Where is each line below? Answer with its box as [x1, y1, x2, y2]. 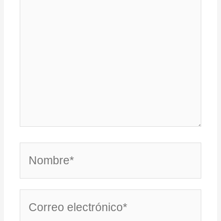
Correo [19, 190, 42, 199]
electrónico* [19, 202, 58, 211]
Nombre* [19, 144, 49, 152]
